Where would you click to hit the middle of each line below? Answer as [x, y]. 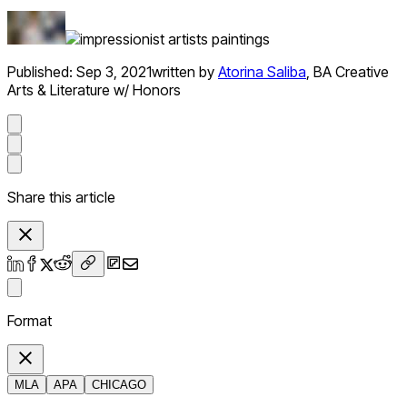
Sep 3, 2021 [114, 72]
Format [30, 321]
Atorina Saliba [262, 72]
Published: [42, 72]
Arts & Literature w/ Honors [94, 90]
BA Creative [351, 72]
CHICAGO [119, 385]
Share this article [61, 198]
